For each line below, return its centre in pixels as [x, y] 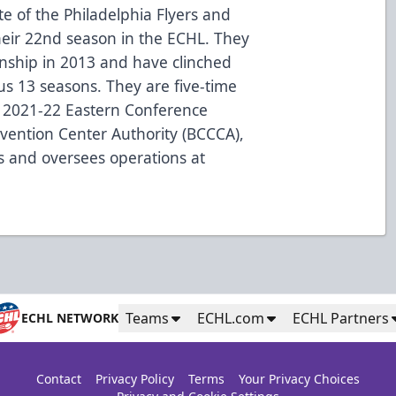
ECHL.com [231, 318]
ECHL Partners [341, 318]
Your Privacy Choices [299, 379]
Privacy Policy [134, 379]
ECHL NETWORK [70, 317]
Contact [58, 379]
